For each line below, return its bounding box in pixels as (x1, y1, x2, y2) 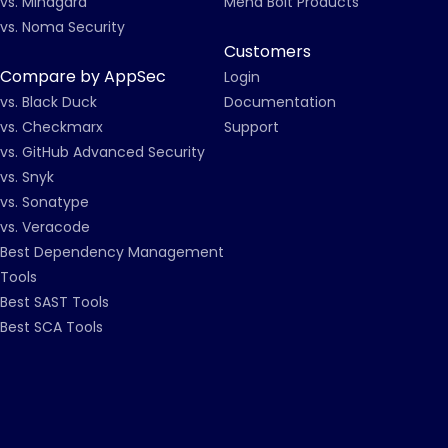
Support (224, 117, 279, 137)
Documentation (224, 92, 336, 112)
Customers (224, 40, 311, 63)
